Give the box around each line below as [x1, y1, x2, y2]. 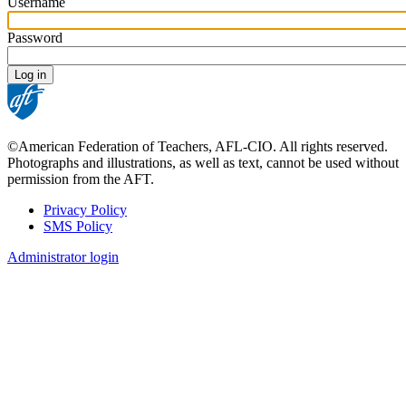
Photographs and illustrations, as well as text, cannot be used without [7, 155, 399, 171]
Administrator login [7, 249, 119, 266]
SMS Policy [43, 218, 112, 235]
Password [7, 30, 63, 46]
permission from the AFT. [7, 171, 154, 188]
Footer [7, 220, 70, 245]
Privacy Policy [43, 202, 127, 218]
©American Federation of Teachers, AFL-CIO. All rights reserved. [7, 139, 388, 155]
